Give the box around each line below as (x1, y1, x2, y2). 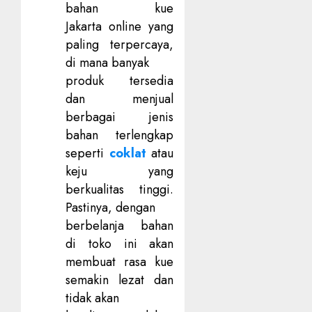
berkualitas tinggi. (65, 180, 174, 198)
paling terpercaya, (65, 35, 174, 54)
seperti (65, 143, 109, 162)
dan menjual (65, 89, 174, 108)
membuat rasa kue (65, 252, 174, 271)
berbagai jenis (65, 107, 174, 126)
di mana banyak (65, 53, 149, 72)
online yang (109, 17, 174, 36)
